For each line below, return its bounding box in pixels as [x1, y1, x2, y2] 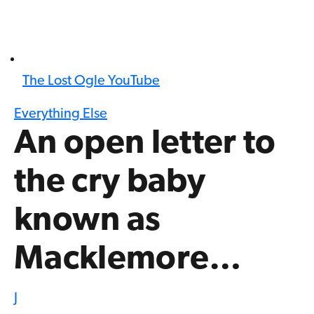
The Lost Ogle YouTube [22, 74, 160, 89]
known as [14, 205, 161, 239]
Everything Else [14, 107, 107, 122]
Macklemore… [14, 243, 243, 278]
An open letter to [14, 128, 276, 162]
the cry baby [14, 166, 205, 200]
